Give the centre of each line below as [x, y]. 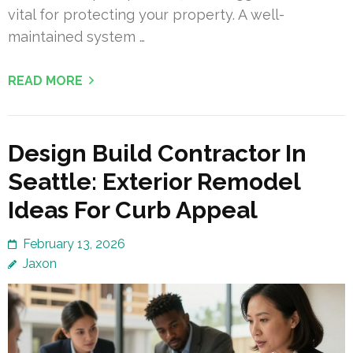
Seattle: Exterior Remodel [154, 181]
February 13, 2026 [74, 243]
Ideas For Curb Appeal [133, 210]
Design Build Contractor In [157, 153]
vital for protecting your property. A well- [146, 14]
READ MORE [45, 80]
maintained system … [76, 36]
